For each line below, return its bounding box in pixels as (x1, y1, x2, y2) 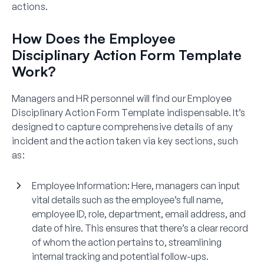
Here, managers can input (131, 179, 240, 192)
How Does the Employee (12, 29, 176, 47)
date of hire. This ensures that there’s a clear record (32, 222, 248, 234)
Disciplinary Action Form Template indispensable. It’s (12, 106, 246, 118)
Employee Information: (32, 179, 131, 192)
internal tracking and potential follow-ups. (32, 250, 209, 262)
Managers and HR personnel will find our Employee (12, 92, 232, 104)
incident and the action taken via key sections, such (12, 134, 238, 147)
